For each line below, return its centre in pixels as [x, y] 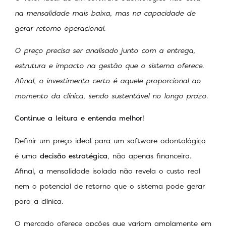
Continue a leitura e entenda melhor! [81, 118]
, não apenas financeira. [149, 155]
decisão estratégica [74, 155]
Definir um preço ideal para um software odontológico [110, 140]
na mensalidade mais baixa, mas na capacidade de [105, 13]
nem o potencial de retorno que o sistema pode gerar [110, 186]
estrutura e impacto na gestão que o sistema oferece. [109, 65]
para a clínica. [40, 201]
